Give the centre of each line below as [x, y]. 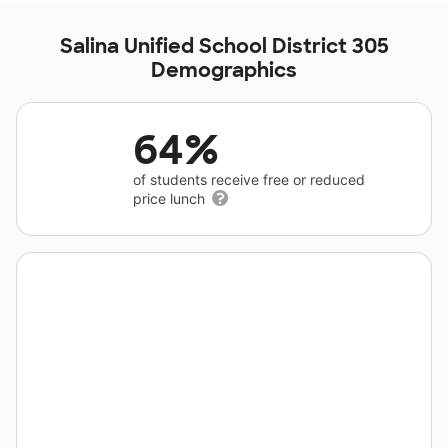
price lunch [171, 198]
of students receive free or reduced [249, 179]
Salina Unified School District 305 [224, 46]
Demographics [224, 70]
